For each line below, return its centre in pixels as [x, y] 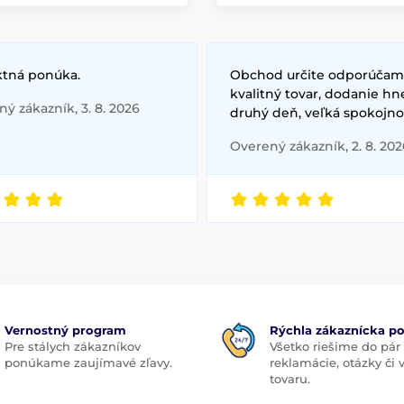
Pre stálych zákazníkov [72, 346]
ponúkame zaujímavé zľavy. [88, 362]
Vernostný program [65, 330]
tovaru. [290, 378]
